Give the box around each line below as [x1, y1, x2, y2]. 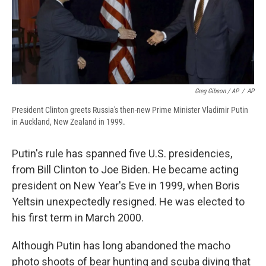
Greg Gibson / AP [195, 87, 239, 95]
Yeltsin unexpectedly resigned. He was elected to [12, 195, 245, 208]
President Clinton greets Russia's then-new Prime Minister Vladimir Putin [12, 104, 248, 115]
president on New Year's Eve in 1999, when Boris [12, 179, 240, 192]
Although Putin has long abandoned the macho [12, 239, 230, 252]
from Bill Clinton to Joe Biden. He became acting [12, 163, 239, 176]
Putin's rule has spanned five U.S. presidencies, [12, 147, 232, 160]
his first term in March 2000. [12, 211, 144, 224]
